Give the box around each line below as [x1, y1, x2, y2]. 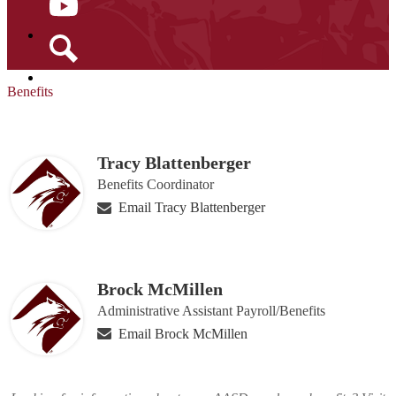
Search [42, 70, 80, 86]
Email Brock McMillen [118, 325, 248, 341]
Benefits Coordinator [97, 177, 215, 193]
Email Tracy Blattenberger [118, 200, 266, 216]
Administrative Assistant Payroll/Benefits [97, 302, 326, 318]
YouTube [42, 27, 94, 43]
